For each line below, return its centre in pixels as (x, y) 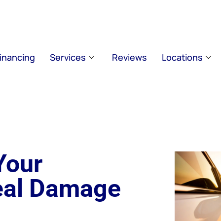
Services (68, 57)
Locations (182, 57)
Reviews (129, 57)
